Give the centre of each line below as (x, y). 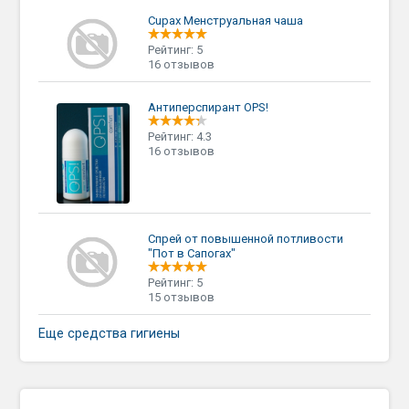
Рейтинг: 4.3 (180, 136)
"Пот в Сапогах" (192, 253)
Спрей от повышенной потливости (246, 238)
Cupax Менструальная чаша (226, 20)
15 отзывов (182, 297)
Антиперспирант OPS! (209, 107)
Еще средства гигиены (110, 333)
